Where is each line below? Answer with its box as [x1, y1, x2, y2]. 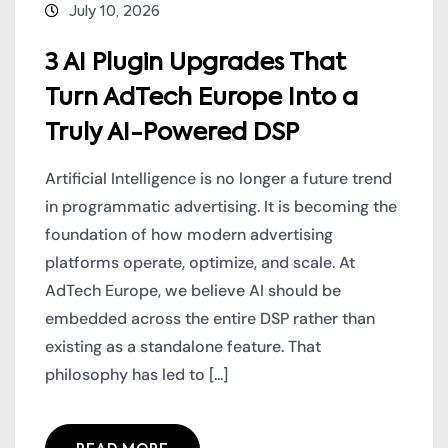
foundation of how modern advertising [45, 223, 333, 245]
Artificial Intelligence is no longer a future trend [45, 167, 392, 189]
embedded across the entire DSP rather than [45, 307, 375, 329]
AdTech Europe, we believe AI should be [45, 279, 341, 301]
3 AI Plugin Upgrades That [45, 50, 346, 75]
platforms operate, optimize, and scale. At [45, 251, 355, 273]
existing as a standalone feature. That [45, 335, 321, 357]
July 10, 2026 [69, 3, 160, 19]
